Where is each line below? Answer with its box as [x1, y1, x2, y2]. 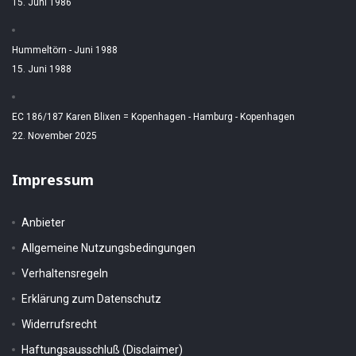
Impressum [12, 170, 94, 189]
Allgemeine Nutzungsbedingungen [21, 242, 195, 254]
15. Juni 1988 [12, 64, 72, 75]
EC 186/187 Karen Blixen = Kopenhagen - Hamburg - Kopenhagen [12, 111, 295, 122]
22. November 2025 [12, 130, 97, 141]
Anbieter [21, 216, 65, 229]
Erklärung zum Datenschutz [21, 292, 161, 305]
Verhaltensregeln [21, 267, 108, 280]
